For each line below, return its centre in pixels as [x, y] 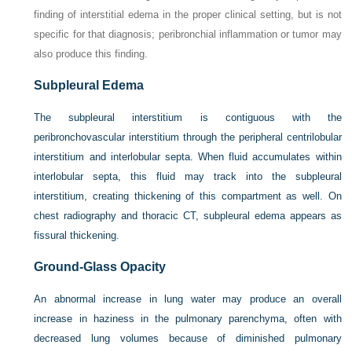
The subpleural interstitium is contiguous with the [188, 117]
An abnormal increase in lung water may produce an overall [188, 299]
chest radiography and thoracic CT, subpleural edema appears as [188, 215]
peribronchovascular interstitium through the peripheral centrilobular [188, 137]
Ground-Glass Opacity [100, 266]
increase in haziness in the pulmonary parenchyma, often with [188, 318]
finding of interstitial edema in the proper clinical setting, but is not [188, 14]
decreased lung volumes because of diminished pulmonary [188, 338]
